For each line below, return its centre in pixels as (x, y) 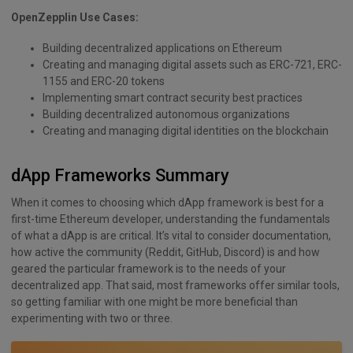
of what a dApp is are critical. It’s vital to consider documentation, (171, 235)
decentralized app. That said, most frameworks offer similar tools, (175, 285)
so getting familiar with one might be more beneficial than (154, 301)
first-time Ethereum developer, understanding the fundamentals (171, 219)
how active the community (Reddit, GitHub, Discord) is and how (165, 252)
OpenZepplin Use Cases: (75, 17)
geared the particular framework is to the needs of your (149, 268)
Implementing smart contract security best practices (173, 98)
